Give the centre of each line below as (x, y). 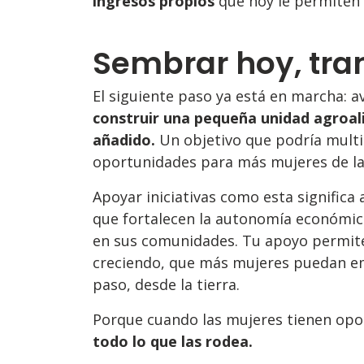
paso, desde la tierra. (166, 285)
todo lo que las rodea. (173, 342)
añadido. (126, 140)
